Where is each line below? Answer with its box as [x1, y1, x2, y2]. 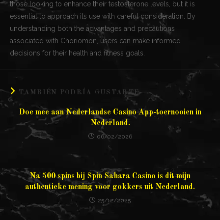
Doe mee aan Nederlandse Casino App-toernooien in [19, 108, 201, 116]
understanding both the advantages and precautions [10, 24, 175, 32]
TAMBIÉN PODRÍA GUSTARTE [19, 88, 139, 96]
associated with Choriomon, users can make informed [10, 36, 181, 45]
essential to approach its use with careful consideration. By [10, 12, 195, 20]
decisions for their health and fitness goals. [10, 49, 145, 57]
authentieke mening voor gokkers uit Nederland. [25, 183, 195, 191]
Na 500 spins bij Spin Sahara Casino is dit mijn [29, 172, 191, 180]
